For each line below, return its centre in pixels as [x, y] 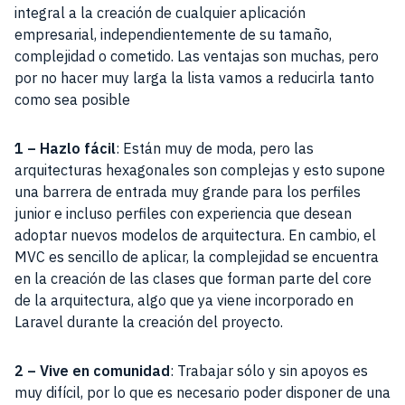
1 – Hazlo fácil [65, 149]
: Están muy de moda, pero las [215, 149]
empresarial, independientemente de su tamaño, [173, 35]
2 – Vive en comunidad [92, 371]
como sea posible [72, 100]
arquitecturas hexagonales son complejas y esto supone [200, 170]
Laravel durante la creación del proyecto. [149, 322]
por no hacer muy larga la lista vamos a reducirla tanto [194, 78]
